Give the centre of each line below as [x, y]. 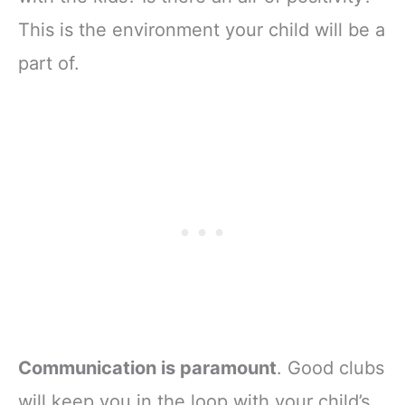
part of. [49, 63]
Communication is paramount [147, 368]
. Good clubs [330, 368]
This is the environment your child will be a [202, 29]
